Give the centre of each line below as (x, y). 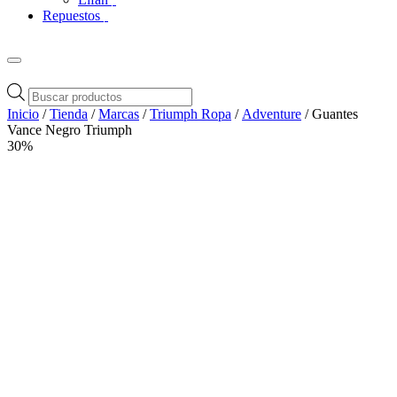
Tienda (69, 113)
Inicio (23, 113)
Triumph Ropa (191, 113)
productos (55, 121)
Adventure (272, 113)
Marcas (119, 113)
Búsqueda (55, 90)
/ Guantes (330, 113)
